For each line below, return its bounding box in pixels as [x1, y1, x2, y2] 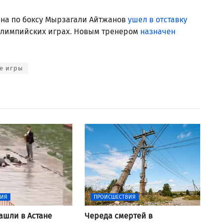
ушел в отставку [128, 14, 187, 24]
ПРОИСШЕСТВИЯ [93, 193, 136, 200]
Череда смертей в [84, 211, 153, 221]
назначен [140, 26, 175, 36]
